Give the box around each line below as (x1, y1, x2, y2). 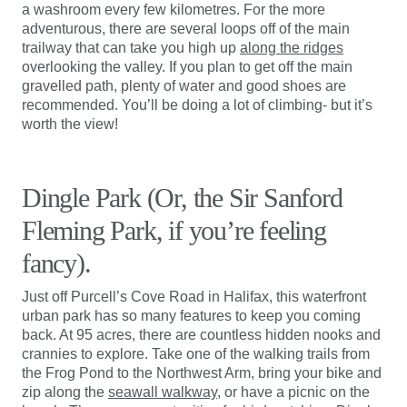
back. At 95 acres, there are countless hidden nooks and (22, 327, 381, 342)
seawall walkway (108, 384, 217, 400)
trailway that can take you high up (22, 40, 240, 55)
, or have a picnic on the (217, 384, 370, 400)
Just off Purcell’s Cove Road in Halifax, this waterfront (22, 289, 366, 304)
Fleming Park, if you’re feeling (22, 215, 326, 245)
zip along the (22, 384, 108, 400)
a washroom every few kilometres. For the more (22, 2, 325, 17)
